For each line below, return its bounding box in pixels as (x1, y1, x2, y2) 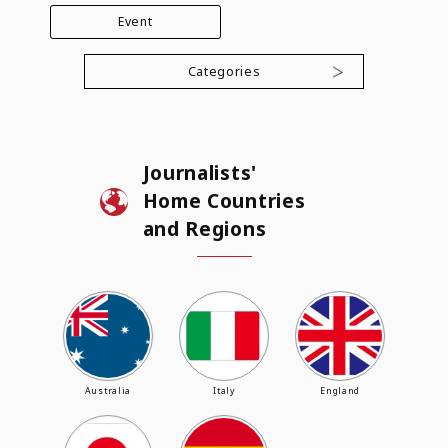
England (320, 385, 361, 398)
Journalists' (142, 159, 257, 187)
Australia (84, 385, 132, 398)
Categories (187, 62, 261, 80)
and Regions (142, 215, 267, 243)
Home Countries (142, 187, 306, 215)
